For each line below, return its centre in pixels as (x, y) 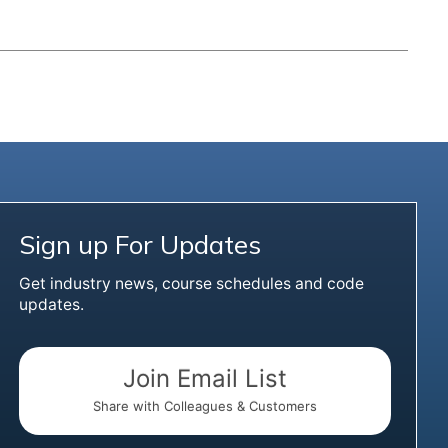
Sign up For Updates (139, 244)
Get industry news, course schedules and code (191, 283)
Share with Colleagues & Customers (204, 406)
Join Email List (204, 378)
